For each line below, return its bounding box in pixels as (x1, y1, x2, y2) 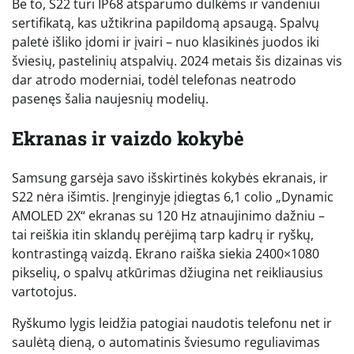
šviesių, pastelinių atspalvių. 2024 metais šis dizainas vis (12, 51, 342, 70)
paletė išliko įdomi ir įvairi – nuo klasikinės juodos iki (12, 32, 319, 51)
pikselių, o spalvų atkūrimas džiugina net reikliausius (12, 263, 323, 281)
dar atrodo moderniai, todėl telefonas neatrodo (12, 70, 296, 88)
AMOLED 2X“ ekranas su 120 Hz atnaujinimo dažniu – (12, 206, 325, 224)
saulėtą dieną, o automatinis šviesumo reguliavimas (12, 333, 320, 351)
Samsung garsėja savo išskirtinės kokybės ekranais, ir (12, 168, 328, 186)
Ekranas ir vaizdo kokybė (12, 125, 244, 151)
